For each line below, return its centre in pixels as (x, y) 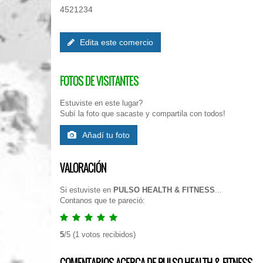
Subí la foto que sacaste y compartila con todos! (143, 114)
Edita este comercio (115, 42)
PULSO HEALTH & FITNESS (164, 190)
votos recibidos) (107, 235)
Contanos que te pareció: (102, 200)
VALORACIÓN (83, 168)
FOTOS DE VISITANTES (99, 81)
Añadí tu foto (106, 135)
